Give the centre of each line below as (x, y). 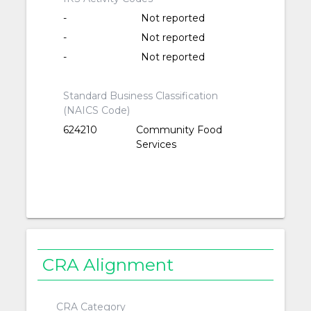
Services (157, 145)
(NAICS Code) (97, 111)
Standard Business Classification (141, 96)
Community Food (179, 130)
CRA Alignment (108, 264)
